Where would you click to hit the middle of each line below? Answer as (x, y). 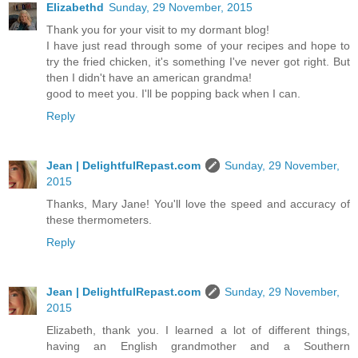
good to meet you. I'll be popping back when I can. (173, 94)
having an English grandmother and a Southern (198, 346)
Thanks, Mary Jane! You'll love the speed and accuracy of (198, 204)
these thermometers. (99, 220)
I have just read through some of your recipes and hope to (198, 46)
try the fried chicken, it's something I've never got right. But (198, 62)
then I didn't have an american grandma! (149, 78)
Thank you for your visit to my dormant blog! (158, 30)
